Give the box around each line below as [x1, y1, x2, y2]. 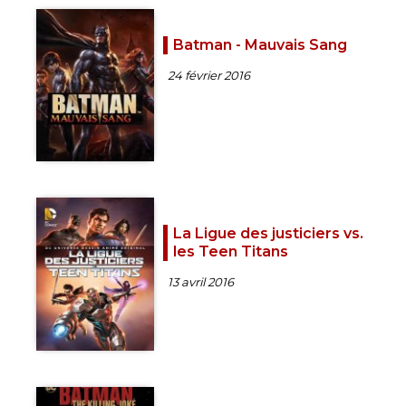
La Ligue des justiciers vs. [173, 225, 363, 243]
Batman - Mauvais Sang [173, 35, 347, 53]
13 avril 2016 [168, 275, 234, 290]
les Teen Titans [173, 243, 288, 261]
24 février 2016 [168, 67, 250, 82]
